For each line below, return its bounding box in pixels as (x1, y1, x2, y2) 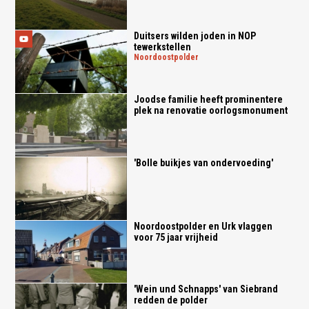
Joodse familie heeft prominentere (133, 94, 283, 106)
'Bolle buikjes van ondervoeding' (133, 157, 273, 168)
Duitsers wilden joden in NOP (133, 30, 256, 42)
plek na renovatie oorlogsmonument (133, 105, 288, 117)
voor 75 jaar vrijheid (133, 231, 218, 243)
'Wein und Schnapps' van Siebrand (133, 283, 278, 295)
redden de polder (133, 295, 208, 306)
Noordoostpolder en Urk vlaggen (133, 220, 272, 232)
